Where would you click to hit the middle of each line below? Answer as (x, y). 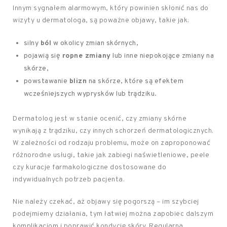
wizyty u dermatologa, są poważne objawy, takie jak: (101, 21)
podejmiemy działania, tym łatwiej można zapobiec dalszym (113, 214)
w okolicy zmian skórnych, (95, 44)
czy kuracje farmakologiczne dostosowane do (89, 168)
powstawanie (46, 82)
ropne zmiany (86, 56)
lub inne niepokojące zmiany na (162, 56)
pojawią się (43, 56)
